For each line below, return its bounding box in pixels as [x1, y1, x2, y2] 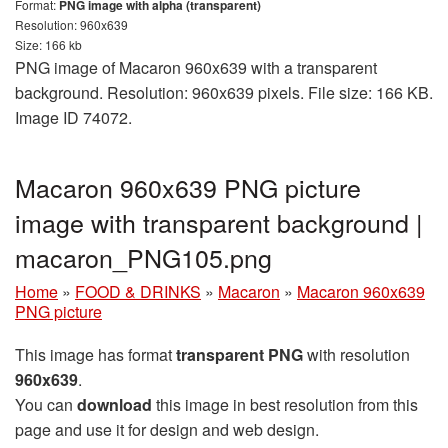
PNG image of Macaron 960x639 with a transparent [15, 56, 377, 80]
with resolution [303, 343, 410, 367]
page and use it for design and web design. [15, 418, 319, 442]
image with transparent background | [15, 204, 423, 241]
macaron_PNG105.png [15, 239, 272, 276]
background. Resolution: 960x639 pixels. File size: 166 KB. [15, 81, 433, 105]
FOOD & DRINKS [75, 280, 201, 304]
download [77, 393, 152, 417]
